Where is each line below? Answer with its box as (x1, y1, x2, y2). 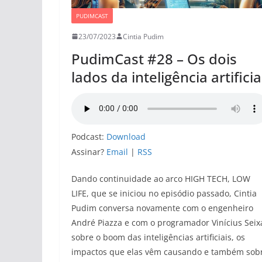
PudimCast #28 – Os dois (71, 49, 237, 68)
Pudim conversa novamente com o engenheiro (71, 202, 253, 213)
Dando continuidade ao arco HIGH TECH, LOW (71, 173, 250, 184)
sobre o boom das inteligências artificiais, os (71, 231, 245, 243)
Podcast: (71, 130, 106, 142)
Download (106, 130, 146, 142)
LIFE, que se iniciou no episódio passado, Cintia (71, 187, 257, 199)
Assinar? (71, 146, 106, 157)
